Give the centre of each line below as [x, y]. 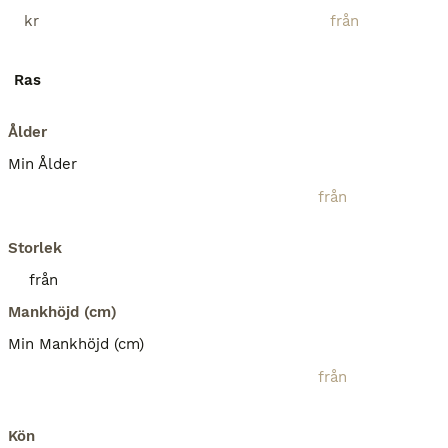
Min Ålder [42, 164]
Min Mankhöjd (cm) [76, 344]
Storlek [35, 248]
